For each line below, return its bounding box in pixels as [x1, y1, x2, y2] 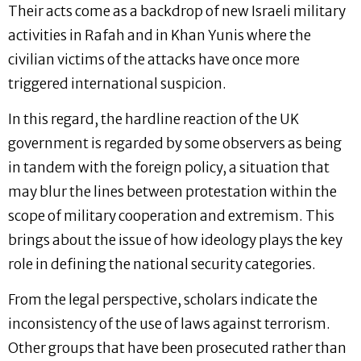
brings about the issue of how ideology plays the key [8, 230, 342, 249]
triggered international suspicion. [8, 74, 226, 93]
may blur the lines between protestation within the [8, 182, 337, 201]
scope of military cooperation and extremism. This [8, 206, 334, 225]
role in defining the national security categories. [8, 255, 316, 273]
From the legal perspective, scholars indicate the [8, 291, 317, 309]
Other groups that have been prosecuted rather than [8, 339, 346, 358]
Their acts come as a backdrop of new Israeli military [8, 2, 346, 20]
